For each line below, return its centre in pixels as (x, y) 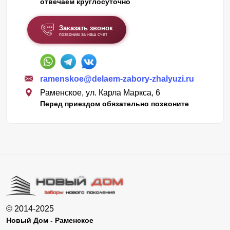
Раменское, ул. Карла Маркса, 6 (100, 92)
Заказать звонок (86, 28)
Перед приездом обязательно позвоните (114, 103)
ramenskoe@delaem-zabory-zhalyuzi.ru (117, 79)
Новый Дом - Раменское (50, 220)
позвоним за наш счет (83, 34)
